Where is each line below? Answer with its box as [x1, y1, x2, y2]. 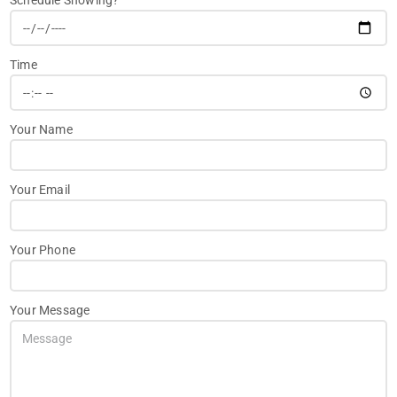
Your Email [10, 182, 70, 197]
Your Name [10, 121, 73, 136]
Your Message [10, 302, 90, 317]
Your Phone [10, 242, 75, 257]
